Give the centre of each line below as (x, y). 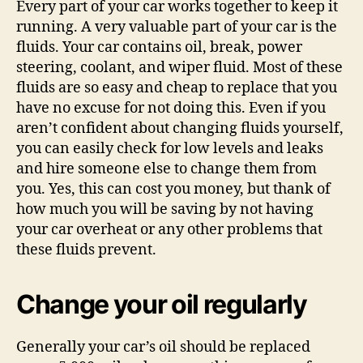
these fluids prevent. (86, 250)
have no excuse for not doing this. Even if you (171, 108)
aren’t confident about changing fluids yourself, (180, 128)
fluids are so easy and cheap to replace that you (177, 88)
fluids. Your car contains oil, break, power (159, 47)
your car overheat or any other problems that (169, 229)
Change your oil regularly (162, 304)
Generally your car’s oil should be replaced (163, 347)
